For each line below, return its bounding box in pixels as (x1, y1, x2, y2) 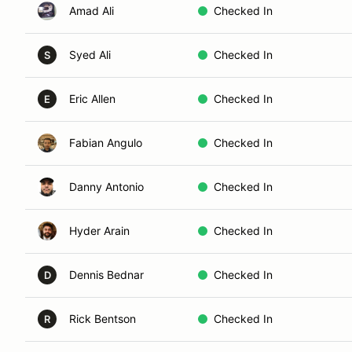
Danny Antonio (69, 180, 144, 193)
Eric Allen (69, 92, 115, 105)
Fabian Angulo (69, 136, 142, 149)
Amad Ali (69, 4, 114, 17)
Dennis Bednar (69, 268, 144, 281)
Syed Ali (69, 48, 111, 61)
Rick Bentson (69, 312, 136, 325)
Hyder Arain (69, 224, 130, 237)
